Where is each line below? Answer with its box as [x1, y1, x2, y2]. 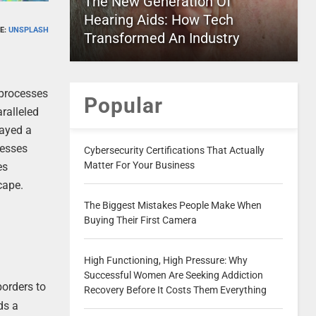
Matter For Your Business [83, 159, 195, 171]
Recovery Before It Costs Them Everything [83, 284, 267, 296]
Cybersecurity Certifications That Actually [83, 145, 265, 156]
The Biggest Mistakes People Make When [83, 200, 262, 211]
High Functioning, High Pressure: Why [83, 255, 248, 266]
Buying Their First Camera [83, 214, 197, 226]
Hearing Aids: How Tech [83, 11, 233, 28]
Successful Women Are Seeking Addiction [83, 269, 263, 281]
